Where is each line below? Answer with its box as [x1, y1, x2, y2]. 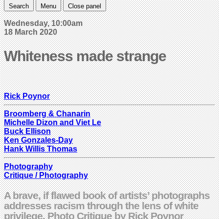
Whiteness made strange [4, 47, 166, 64]
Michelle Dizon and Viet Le [4, 118, 101, 127]
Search [9, 2, 29, 10]
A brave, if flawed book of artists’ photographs [4, 189, 210, 201]
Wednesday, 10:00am [4, 19, 83, 27]
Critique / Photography [4, 171, 88, 179]
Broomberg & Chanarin [4, 109, 90, 118]
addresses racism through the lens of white [4, 199, 198, 211]
